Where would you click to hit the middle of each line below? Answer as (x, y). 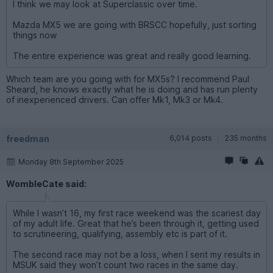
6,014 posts (191, 138)
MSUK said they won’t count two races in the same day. (126, 264)
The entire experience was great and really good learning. (132, 55)
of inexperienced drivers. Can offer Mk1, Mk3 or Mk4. (115, 99)
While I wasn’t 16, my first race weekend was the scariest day (137, 213)
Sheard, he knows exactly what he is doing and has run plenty (132, 89)
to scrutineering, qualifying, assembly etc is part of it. (120, 233)
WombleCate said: (46, 183)
